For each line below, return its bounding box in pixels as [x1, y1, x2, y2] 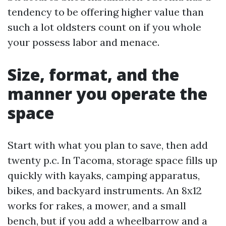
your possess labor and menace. [8, 36, 159, 48]
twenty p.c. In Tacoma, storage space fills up [8, 154, 217, 166]
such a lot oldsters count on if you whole [8, 21, 201, 33]
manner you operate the [8, 83, 207, 104]
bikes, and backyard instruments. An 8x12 [8, 184, 202, 197]
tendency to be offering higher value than [8, 6, 204, 18]
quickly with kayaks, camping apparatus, [8, 169, 200, 182]
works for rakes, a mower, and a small [8, 199, 186, 212]
